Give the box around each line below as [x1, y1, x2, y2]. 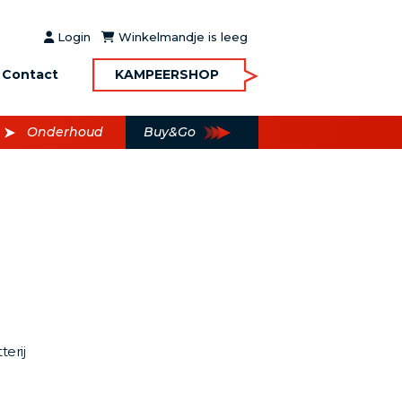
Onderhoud [27, 124, 103, 140]
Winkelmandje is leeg [114, 29, 248, 44]
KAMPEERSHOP [114, 66, 219, 83]
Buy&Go [144, 124, 196, 140]
